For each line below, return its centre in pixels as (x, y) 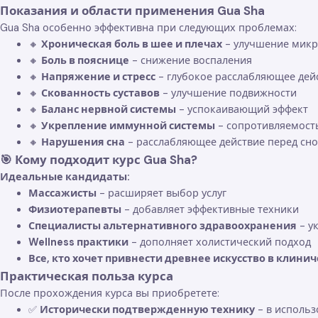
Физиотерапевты (75, 209)
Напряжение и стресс (98, 76)
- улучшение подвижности (228, 93)
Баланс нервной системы (109, 109)
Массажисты (62, 193)
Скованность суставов (100, 93)
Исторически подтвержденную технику (147, 309)
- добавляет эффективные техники (210, 209)
